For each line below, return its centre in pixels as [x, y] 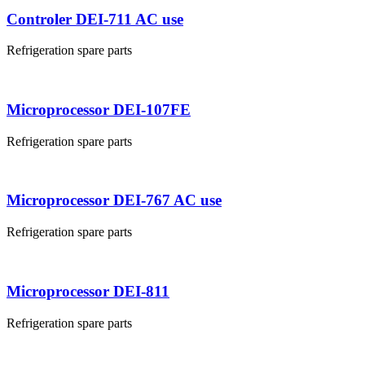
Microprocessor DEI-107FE [99, 109]
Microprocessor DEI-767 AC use [114, 200]
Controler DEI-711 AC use [95, 19]
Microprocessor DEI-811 [88, 291]
